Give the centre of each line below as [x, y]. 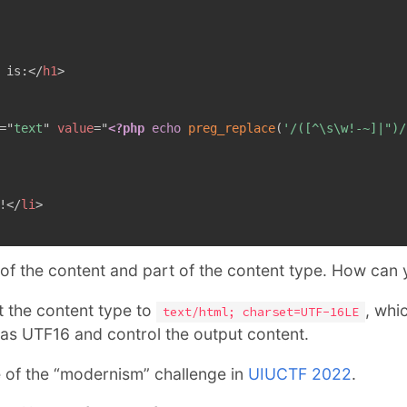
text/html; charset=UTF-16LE [260, 312]
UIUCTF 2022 [300, 373]
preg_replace [231, 128]
